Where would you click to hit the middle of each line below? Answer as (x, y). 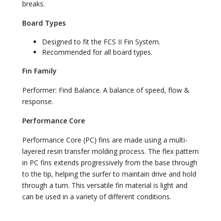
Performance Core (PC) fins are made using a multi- (105, 140)
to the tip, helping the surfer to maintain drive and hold (109, 174)
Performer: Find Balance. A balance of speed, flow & (106, 90)
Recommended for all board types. (97, 52)
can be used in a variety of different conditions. (97, 196)
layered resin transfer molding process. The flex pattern (110, 151)
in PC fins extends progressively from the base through (110, 162)
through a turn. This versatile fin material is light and (105, 185)
